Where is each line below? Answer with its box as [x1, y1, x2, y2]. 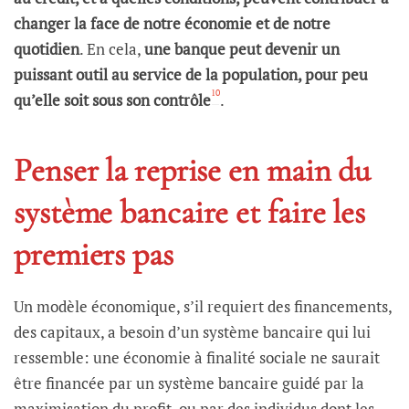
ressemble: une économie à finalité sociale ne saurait [14, 347, 380, 369]
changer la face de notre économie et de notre [14, 13, 330, 35]
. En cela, [79, 38, 144, 60]
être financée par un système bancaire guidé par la [14, 372, 364, 394]
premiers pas [14, 235, 173, 275]
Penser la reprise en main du [14, 151, 372, 191]
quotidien [14, 38, 79, 60]
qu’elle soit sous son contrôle [14, 89, 211, 111]
